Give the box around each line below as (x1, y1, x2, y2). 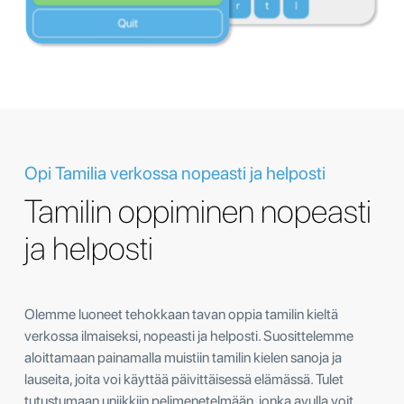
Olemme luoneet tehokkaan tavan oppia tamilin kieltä (24, 305, 338, 323)
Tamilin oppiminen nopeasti (24, 191, 372, 231)
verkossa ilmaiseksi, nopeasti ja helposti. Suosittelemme (24, 326, 353, 344)
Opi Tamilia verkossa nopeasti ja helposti (24, 161, 326, 184)
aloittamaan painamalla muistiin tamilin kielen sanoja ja (24, 348, 342, 366)
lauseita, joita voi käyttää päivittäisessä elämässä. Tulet (24, 370, 344, 388)
